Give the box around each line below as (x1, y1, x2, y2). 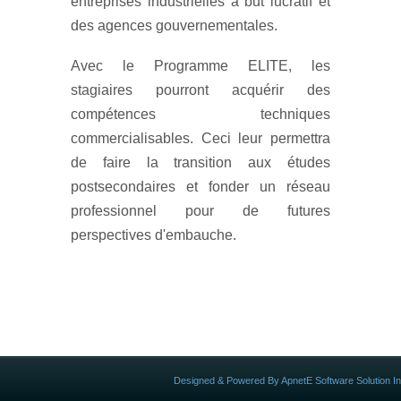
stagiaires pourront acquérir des (71, 81, 330, 98)
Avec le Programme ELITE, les (71, 57, 330, 73)
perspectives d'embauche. (71, 226, 236, 243)
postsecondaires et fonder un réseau (71, 178, 330, 194)
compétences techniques (71, 106, 330, 122)
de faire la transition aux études (71, 154, 330, 170)
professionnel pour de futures (71, 202, 330, 218)
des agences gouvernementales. (71, 17, 277, 33)
